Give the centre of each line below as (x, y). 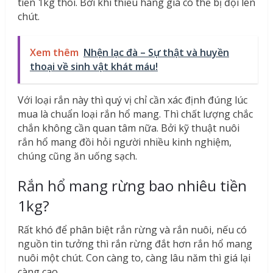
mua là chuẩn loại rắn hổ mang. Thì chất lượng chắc (135, 114)
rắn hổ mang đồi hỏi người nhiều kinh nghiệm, (124, 142)
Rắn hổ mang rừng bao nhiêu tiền (132, 185)
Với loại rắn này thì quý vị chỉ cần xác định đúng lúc (132, 100)
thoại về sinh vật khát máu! (94, 66)
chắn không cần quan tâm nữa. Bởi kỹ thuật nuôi (128, 128)
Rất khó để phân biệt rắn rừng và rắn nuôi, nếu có (132, 229)
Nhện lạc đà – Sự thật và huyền (156, 52)
